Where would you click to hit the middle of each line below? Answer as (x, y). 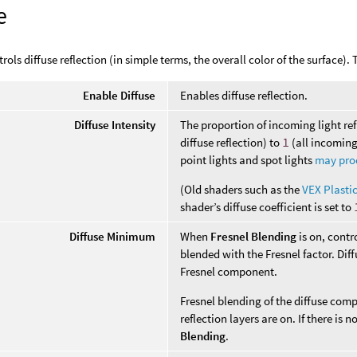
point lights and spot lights (248, 159)
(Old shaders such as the (241, 189)
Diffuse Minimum (113, 236)
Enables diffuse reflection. (244, 95)
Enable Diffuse (120, 95)
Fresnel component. (229, 271)
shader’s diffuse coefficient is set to (267, 206)
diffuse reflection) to (231, 142)
